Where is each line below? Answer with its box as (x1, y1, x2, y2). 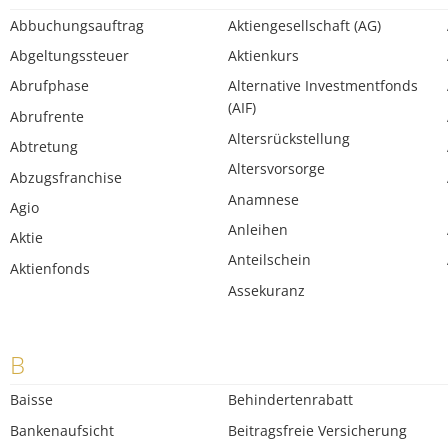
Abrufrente (10, 106, 84, 126)
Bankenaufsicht (10, 420, 114, 440)
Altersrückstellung (228, 128, 351, 148)
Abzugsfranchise (10, 167, 122, 187)
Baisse (10, 390, 53, 410)
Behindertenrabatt (228, 390, 354, 410)
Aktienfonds (10, 258, 90, 278)
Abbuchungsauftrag (10, 15, 144, 35)
